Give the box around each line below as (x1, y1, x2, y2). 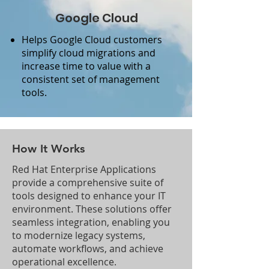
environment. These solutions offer (12, 202, 172, 216)
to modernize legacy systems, (12, 229, 145, 242)
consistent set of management (22, 73, 160, 86)
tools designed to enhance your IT (12, 189, 166, 202)
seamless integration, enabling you (12, 216, 170, 229)
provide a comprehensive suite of (12, 176, 163, 189)
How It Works (12, 142, 85, 156)
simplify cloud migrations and (22, 46, 156, 59)
